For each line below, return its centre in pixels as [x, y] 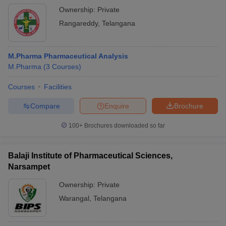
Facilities [58, 87]
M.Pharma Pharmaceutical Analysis [68, 56]
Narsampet [29, 167]
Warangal [74, 198]
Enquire [117, 106]
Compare [45, 106]
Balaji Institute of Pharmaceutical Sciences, [90, 156]
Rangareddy [78, 23]
